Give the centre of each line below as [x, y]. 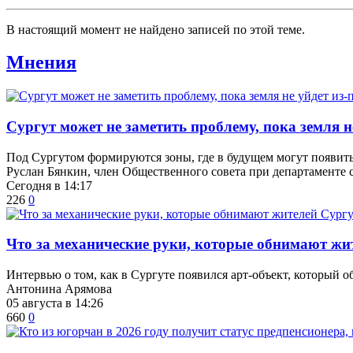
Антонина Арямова [59, 289]
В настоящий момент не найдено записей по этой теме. [156, 29]
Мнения [41, 63]
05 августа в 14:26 [55, 303]
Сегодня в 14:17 [49, 185]
